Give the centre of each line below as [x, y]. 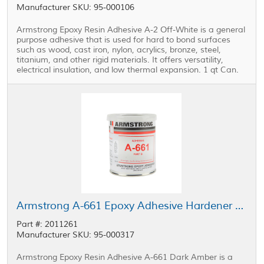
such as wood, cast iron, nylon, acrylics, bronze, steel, [119, 50]
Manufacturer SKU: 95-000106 [76, 7]
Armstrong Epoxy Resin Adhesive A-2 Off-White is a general [131, 30]
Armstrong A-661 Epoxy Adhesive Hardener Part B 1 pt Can [240, 206]
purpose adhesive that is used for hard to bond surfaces [124, 40]
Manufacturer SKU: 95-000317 [76, 235]
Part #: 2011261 [47, 224]
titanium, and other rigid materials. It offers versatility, [120, 60]
